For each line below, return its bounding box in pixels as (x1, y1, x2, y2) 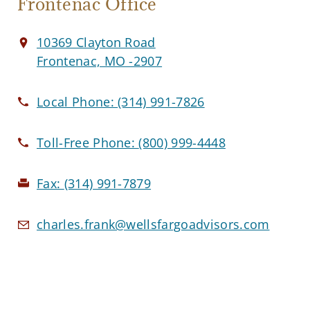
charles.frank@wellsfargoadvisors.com (37, 215, 270, 232)
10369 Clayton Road (37, 33, 156, 51)
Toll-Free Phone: (37, 134, 139, 151)
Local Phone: (37, 93, 118, 110)
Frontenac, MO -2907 (37, 52, 163, 69)
